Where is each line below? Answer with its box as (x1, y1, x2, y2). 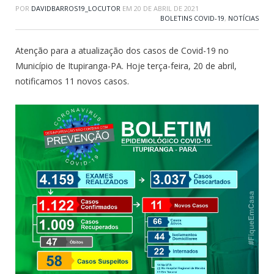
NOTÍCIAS (228, 13, 259, 23)
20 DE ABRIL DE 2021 (134, 3, 199, 13)
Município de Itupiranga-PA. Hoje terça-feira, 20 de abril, (15, 59, 237, 72)
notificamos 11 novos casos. (15, 75, 129, 87)
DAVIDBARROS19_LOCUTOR (31, 3, 120, 13)
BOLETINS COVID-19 (160, 13, 224, 23)
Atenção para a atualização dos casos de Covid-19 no (15, 44, 229, 56)
